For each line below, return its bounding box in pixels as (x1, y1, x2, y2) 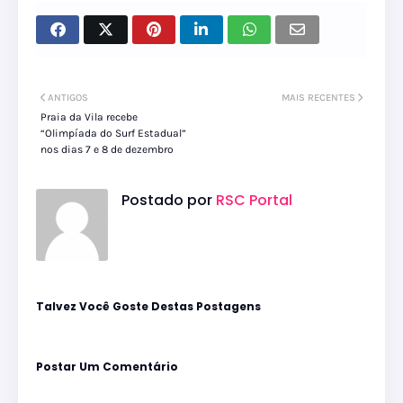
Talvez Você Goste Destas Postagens (36, 299, 261, 315)
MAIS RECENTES (282, 92, 355, 104)
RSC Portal (212, 190, 292, 211)
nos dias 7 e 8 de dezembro (40, 143, 174, 157)
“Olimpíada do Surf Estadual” (40, 127, 186, 140)
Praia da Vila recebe (40, 111, 138, 124)
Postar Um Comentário (36, 359, 178, 375)
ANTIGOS (48, 92, 88, 104)
